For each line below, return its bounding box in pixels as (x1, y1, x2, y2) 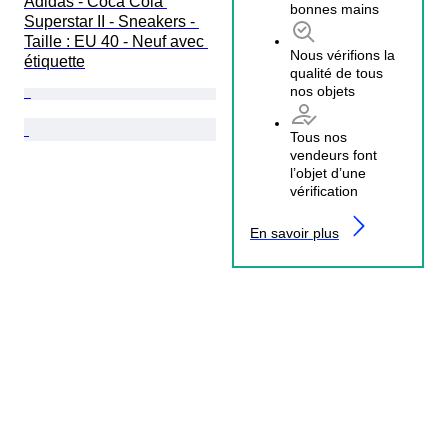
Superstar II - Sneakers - (24, 12, 199, 30)
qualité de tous (290, 65, 383, 82)
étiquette (24, 52, 85, 70)
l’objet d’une (290, 165, 366, 182)
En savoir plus (250, 225, 339, 242)
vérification (290, 183, 358, 200)
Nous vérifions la (290, 47, 395, 64)
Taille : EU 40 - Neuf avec (24, 32, 208, 50)
